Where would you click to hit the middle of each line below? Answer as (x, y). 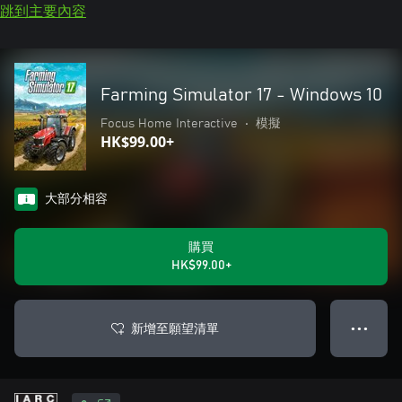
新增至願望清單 (175, 328)
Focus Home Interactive (169, 124)
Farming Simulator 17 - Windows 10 (241, 95)
